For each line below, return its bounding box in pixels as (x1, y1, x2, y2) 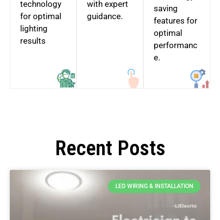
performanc (154, 40, 197, 51)
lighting (20, 24, 48, 34)
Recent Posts (55, 136, 165, 161)
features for (154, 16, 197, 26)
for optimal (20, 11, 61, 22)
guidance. (87, 11, 123, 22)
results (20, 36, 46, 46)
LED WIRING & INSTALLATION (115, 183, 193, 190)
